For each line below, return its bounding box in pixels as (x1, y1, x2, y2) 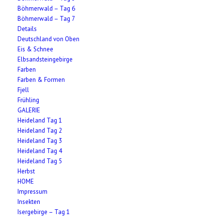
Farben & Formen (17, 76, 65, 84)
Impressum (17, 187, 48, 196)
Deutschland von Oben (17, 35, 80, 43)
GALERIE (17, 106, 41, 114)
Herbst (17, 167, 35, 175)
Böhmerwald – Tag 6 (17, 4, 76, 13)
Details (17, 25, 37, 33)
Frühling (17, 96, 40, 104)
